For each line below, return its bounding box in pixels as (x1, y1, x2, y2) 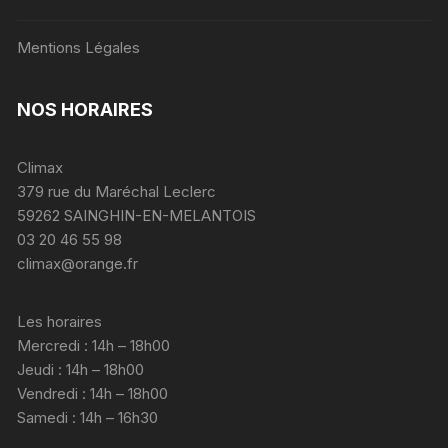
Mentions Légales (17, 37, 141, 57)
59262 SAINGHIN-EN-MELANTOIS (17, 205, 257, 225)
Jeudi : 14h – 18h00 (17, 359, 145, 379)
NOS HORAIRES (17, 98, 154, 120)
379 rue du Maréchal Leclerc (17, 181, 217, 201)
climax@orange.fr (17, 253, 139, 273)
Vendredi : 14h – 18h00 (17, 383, 169, 403)
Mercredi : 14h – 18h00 (17, 335, 171, 355)
